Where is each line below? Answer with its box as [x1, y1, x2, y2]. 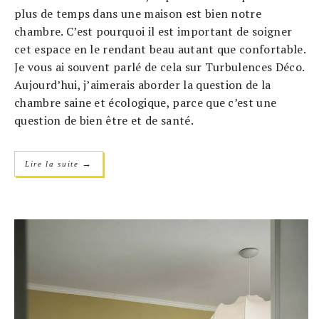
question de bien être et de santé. [14, 112, 194, 128]
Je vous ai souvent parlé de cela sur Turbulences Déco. [14, 58, 305, 75]
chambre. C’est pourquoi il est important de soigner [14, 23, 293, 39]
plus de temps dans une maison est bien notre [14, 5, 262, 21]
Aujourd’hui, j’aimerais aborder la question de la [14, 76, 271, 93]
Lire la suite [25, 159, 83, 168]
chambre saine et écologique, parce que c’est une [14, 94, 277, 110]
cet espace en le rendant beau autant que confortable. [14, 41, 305, 57]
